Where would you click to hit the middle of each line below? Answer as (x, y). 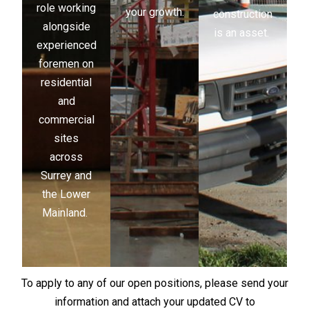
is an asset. (241, 33)
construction (242, 14)
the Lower (67, 195)
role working (67, 8)
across (67, 157)
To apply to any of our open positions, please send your (154, 283)
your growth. (154, 12)
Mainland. (65, 213)
